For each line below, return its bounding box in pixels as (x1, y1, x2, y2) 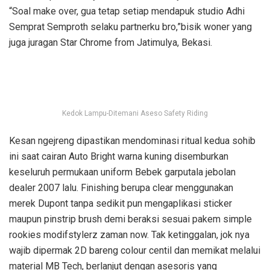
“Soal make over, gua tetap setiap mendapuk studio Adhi (9, 5, 245, 17)
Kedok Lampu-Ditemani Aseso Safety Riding (62, 109, 208, 118)
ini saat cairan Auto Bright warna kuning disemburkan (9, 151, 228, 163)
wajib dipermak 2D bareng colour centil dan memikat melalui (9, 245, 260, 257)
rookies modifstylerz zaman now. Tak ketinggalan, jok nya (9, 229, 250, 241)
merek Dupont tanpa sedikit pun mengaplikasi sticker (9, 198, 232, 210)
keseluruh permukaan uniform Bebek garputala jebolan (9, 166, 236, 178)
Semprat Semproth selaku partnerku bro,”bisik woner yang (9, 21, 252, 33)
